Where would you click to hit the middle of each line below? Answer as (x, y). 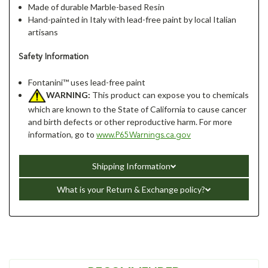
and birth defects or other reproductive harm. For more (130, 121)
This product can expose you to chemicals (171, 95)
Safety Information (54, 57)
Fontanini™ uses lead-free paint (87, 82)
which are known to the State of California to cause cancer (138, 109)
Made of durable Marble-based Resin (97, 7)
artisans (43, 32)
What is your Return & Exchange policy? (131, 189)
